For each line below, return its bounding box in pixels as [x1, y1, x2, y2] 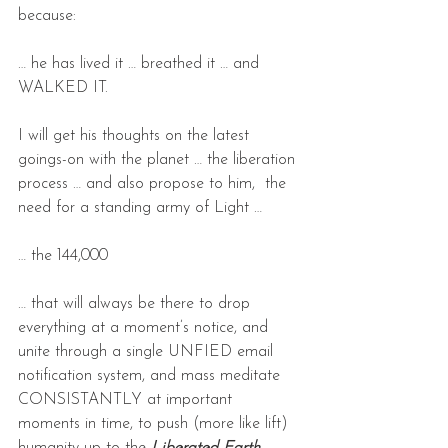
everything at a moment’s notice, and [18, 319, 273, 336]
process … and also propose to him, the [18, 175, 291, 192]
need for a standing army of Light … [18, 199, 262, 216]
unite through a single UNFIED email [18, 343, 278, 360]
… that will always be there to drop [18, 295, 255, 312]
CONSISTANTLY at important [18, 391, 237, 408]
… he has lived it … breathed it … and [18, 55, 264, 72]
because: [18, 7, 76, 24]
